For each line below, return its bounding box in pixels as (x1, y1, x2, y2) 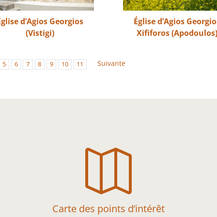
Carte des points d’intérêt (52, 201, 165, 215)
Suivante (97, 59, 125, 68)
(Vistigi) (25, 27, 54, 38)
